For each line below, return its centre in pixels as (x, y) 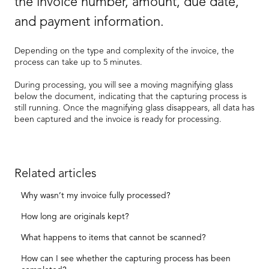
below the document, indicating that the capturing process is (131, 97)
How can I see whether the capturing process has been (126, 259)
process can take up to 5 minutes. (78, 63)
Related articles (56, 174)
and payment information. (89, 22)
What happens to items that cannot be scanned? (114, 238)
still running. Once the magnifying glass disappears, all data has (134, 108)
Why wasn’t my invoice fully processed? (96, 196)
